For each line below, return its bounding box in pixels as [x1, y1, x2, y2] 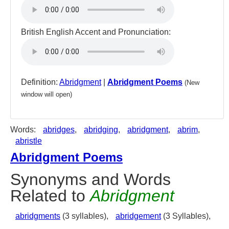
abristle [15, 136, 42, 145]
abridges [43, 125, 75, 134]
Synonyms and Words [10, 170, 171, 189]
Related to [10, 187, 90, 205]
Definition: [21, 78, 59, 86]
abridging [84, 125, 118, 134]
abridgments [15, 212, 60, 220]
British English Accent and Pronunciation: [21, 28, 171, 36]
